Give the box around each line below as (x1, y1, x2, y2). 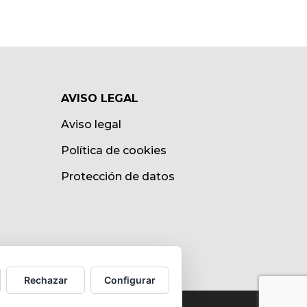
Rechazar (23, 273, 68, 286)
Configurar (104, 273, 156, 286)
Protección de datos (61, 169, 175, 183)
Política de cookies (61, 143, 167, 157)
